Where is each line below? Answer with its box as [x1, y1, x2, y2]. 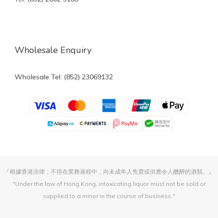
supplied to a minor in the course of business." [43, 192, 175, 200]
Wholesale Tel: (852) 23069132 [15, 73, 113, 81]
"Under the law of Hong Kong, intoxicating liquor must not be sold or [12, 180, 206, 188]
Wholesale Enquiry [15, 44, 91, 56]
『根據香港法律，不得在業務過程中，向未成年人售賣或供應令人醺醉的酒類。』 [4, 168, 214, 176]
